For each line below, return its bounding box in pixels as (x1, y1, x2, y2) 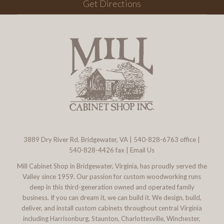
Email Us (130, 146, 155, 154)
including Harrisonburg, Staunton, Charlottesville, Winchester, (23, 214, 201, 223)
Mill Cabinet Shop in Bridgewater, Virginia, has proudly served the (16, 162, 207, 170)
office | (178, 135, 200, 144)
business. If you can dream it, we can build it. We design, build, (22, 193, 201, 202)
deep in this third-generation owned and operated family (29, 183, 194, 191)
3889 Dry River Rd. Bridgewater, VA (23, 135, 128, 144)
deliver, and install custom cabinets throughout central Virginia (21, 204, 202, 212)
